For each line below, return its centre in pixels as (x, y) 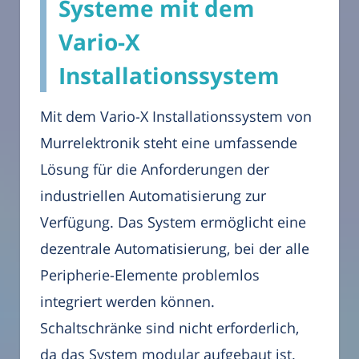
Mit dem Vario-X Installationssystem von (176, 117)
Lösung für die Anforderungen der (155, 169)
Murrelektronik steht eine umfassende (169, 143)
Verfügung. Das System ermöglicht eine (173, 222)
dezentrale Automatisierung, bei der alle (175, 249)
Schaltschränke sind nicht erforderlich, (169, 328)
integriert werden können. (127, 302)
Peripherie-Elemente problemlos (150, 275)
